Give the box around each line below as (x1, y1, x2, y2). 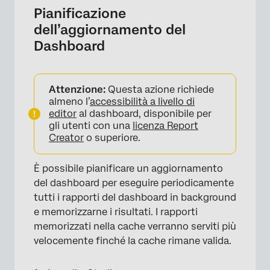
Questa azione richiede (105, 84, 214, 95)
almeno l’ (49, 96, 90, 107)
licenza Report (133, 120, 198, 131)
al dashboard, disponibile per (77, 108, 212, 119)
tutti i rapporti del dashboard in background (34, 192, 236, 203)
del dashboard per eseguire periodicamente (34, 177, 234, 189)
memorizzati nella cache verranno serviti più (34, 221, 236, 232)
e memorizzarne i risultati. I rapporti (34, 206, 198, 218)
